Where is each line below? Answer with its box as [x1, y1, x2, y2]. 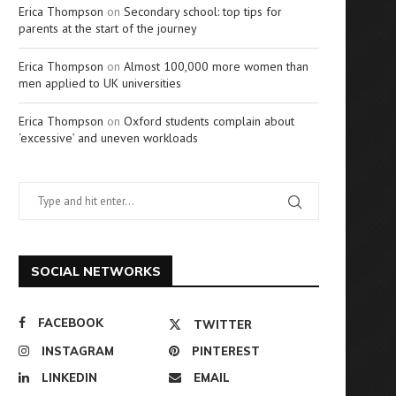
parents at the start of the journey [19, 20, 197, 36]
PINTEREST [192, 344, 260, 358]
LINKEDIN [42, 370, 97, 385]
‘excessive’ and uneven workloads [19, 130, 198, 146]
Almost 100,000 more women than [124, 58, 308, 74]
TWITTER [194, 317, 252, 331]
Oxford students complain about [124, 113, 294, 129]
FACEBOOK [38, 316, 103, 330]
